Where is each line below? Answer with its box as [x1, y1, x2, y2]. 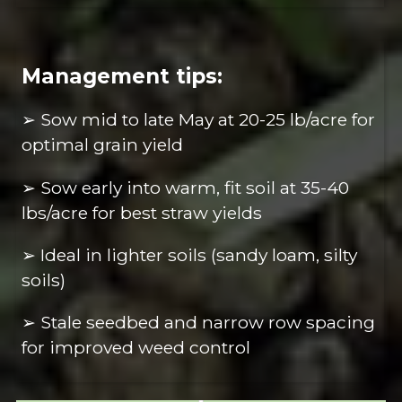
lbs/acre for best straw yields [22, 201, 263, 223]
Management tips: [22, 64, 223, 90]
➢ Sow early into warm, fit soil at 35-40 [22, 176, 350, 198]
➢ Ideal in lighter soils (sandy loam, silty [22, 243, 358, 266]
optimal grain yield [22, 134, 184, 156]
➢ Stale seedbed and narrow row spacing [22, 311, 376, 333]
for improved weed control [22, 336, 251, 358]
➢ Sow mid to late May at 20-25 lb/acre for [22, 109, 376, 131]
